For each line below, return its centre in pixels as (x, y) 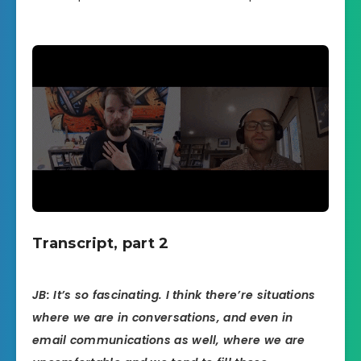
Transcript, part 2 (101, 243)
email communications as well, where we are (169, 340)
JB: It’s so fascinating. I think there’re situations (174, 295)
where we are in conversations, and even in (163, 317)
